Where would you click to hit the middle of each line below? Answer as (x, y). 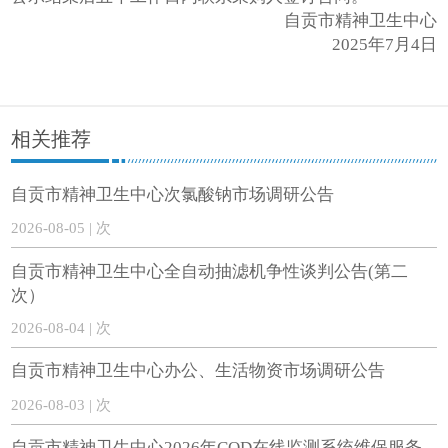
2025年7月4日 (384, 44)
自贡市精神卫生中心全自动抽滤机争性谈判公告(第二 (210, 271)
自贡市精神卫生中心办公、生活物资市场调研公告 (198, 371)
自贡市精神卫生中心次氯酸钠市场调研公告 (173, 194)
